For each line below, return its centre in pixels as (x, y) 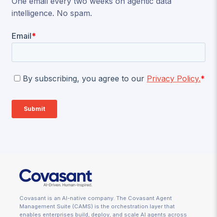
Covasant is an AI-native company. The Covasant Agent (96, 198)
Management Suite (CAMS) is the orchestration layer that (97, 207)
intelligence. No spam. (52, 13)
